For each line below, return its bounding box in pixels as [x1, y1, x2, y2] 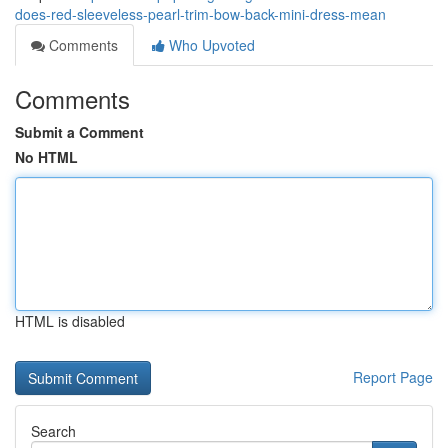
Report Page [353, 367, 433, 387]
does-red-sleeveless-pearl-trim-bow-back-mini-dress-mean [15, 4, 386, 24]
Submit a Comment [15, 122, 144, 142]
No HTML [15, 147, 78, 167]
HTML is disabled [15, 311, 125, 331]
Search [31, 421, 76, 441]
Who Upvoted [165, 35, 255, 55]
